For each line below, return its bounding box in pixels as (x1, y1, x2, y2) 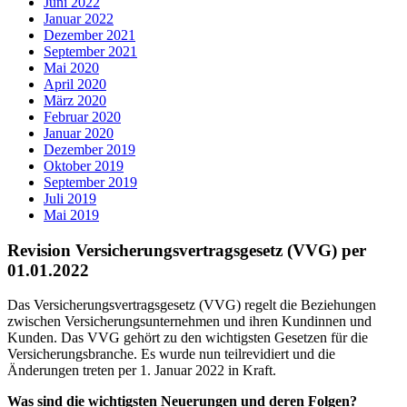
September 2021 (44, 44, 137, 59)
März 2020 (44, 93, 106, 108)
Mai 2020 (44, 60, 99, 75)
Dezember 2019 (44, 142, 135, 157)
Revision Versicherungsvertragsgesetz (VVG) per (7, 240, 366, 260)
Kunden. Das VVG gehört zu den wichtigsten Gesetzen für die (7, 330, 368, 346)
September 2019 (44, 174, 137, 190)
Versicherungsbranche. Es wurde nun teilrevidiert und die (7, 346, 335, 362)
